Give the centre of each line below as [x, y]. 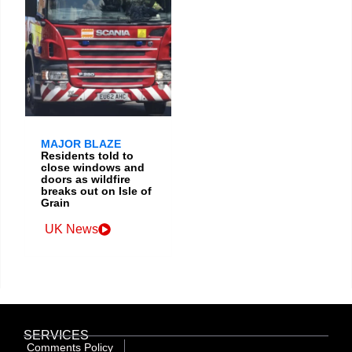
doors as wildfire [86, 179]
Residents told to [87, 156]
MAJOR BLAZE [81, 144]
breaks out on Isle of [96, 191]
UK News [71, 229]
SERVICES [56, 335]
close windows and [93, 167]
